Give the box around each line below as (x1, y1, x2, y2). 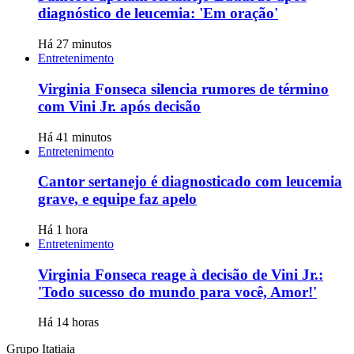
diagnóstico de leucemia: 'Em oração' (38, 5, 278, 22)
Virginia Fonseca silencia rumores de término (38, 80, 329, 97)
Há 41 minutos (38, 130, 111, 144)
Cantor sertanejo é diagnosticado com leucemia (38, 173, 342, 190)
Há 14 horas (38, 315, 99, 330)
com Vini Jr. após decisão (38, 97, 201, 115)
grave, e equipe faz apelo (38, 190, 197, 208)
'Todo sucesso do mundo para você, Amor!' (38, 283, 317, 300)
